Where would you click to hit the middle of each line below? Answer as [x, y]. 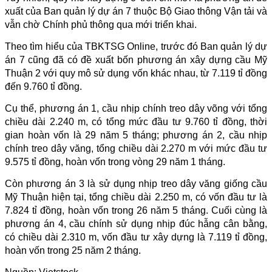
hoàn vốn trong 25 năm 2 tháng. [73, 250]
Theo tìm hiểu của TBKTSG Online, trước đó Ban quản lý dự [136, 46]
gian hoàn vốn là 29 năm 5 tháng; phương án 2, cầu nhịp [136, 135]
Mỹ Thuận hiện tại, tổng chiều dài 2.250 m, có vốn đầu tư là [136, 197]
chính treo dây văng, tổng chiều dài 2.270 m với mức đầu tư [136, 148]
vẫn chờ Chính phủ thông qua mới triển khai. [101, 24]
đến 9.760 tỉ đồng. [43, 86]
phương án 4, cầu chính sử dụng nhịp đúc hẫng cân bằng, [136, 223]
